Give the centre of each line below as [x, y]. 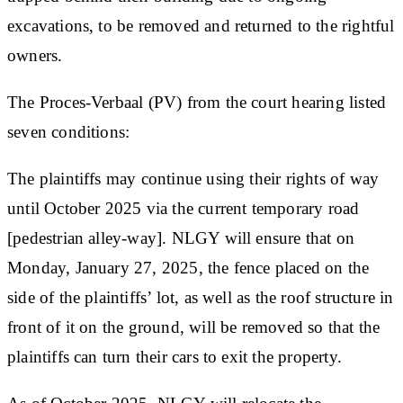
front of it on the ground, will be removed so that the [194, 327]
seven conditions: [69, 131]
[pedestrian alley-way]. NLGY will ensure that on [181, 237]
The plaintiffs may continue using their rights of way [193, 178]
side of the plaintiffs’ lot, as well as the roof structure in [201, 297]
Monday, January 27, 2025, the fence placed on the [188, 267]
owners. [35, 55]
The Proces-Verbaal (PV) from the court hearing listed [197, 102]
